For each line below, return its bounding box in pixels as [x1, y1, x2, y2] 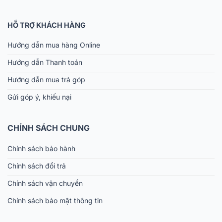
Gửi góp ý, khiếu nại [7, 92, 71, 101]
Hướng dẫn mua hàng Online [7, 40, 100, 49]
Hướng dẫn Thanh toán [7, 57, 82, 66]
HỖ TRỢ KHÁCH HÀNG [7, 20, 86, 29]
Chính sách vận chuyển [7, 178, 83, 187]
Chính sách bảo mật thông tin [7, 196, 103, 205]
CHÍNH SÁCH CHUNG [7, 122, 90, 133]
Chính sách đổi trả [7, 161, 66, 170]
